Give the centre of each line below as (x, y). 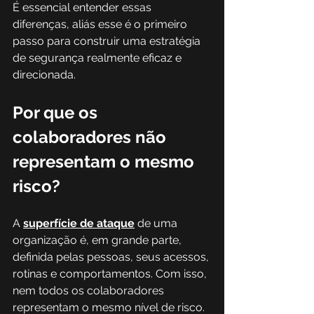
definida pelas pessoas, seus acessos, (112, 257)
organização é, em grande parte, (98, 240)
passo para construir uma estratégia (108, 41)
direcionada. (44, 75)
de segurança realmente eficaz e (98, 58)
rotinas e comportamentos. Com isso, (111, 274)
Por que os (57, 112)
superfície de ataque (79, 223)
